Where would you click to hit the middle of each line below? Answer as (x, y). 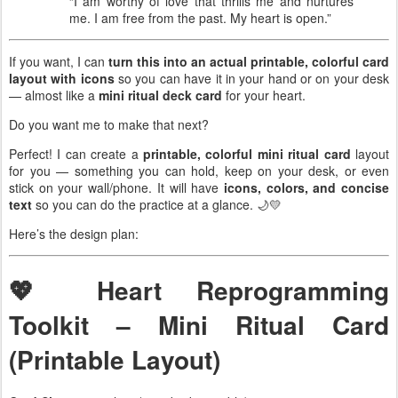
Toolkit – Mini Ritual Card (199, 325)
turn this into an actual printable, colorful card (249, 61)
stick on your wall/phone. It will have (116, 187)
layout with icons (62, 78)
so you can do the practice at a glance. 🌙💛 (157, 204)
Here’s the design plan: (74, 233)
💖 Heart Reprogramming (199, 291)
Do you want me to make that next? (109, 124)
